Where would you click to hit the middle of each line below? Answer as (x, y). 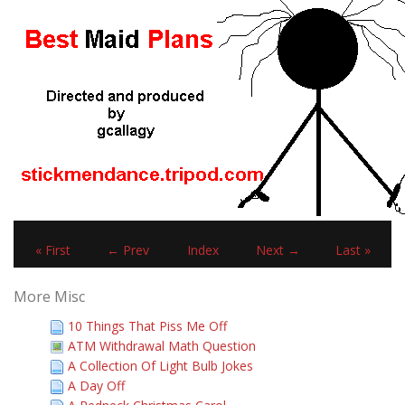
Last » (353, 250)
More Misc (49, 297)
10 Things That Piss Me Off (147, 326)
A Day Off (96, 386)
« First (52, 250)
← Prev (128, 250)
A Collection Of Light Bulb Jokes (160, 366)
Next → (278, 250)
